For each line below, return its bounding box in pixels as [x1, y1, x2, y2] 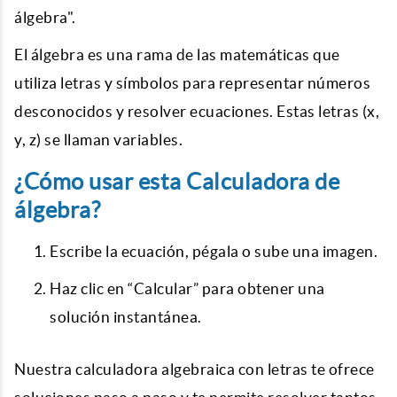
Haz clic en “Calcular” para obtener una [50, 280, 325, 297]
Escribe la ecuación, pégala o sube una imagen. [50, 243, 378, 260]
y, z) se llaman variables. [14, 131, 183, 148]
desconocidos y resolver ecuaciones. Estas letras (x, [14, 103, 379, 120]
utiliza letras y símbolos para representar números [14, 74, 370, 91]
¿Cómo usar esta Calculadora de [14, 169, 339, 194]
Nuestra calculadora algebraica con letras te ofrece [14, 361, 375, 378]
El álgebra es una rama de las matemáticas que [14, 46, 340, 63]
